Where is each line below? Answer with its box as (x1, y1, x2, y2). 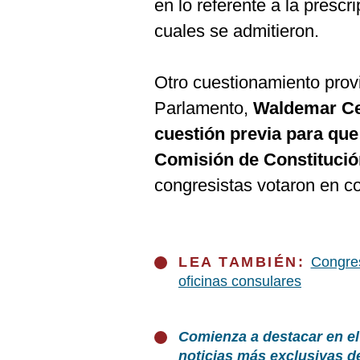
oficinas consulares (178, 273, 301, 289)
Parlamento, (154, 98, 253, 118)
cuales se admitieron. (154, 21, 319, 41)
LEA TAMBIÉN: (178, 254, 311, 270)
